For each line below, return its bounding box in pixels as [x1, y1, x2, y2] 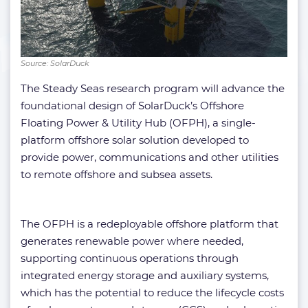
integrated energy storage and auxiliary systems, [21, 269, 269, 283]
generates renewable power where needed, [21, 234, 243, 248]
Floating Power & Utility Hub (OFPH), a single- [21, 116, 256, 130]
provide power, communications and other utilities [21, 151, 278, 164]
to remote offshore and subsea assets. [21, 168, 212, 181]
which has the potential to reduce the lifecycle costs [21, 286, 284, 300]
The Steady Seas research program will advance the [21, 82, 285, 96]
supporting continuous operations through [21, 252, 239, 265]
